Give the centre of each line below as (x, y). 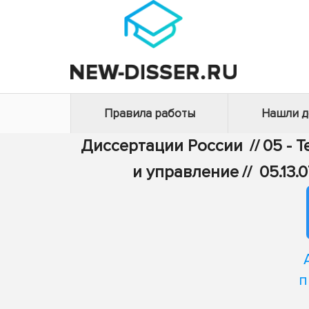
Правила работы (149, 113)
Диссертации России (161, 146)
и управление (186, 172)
